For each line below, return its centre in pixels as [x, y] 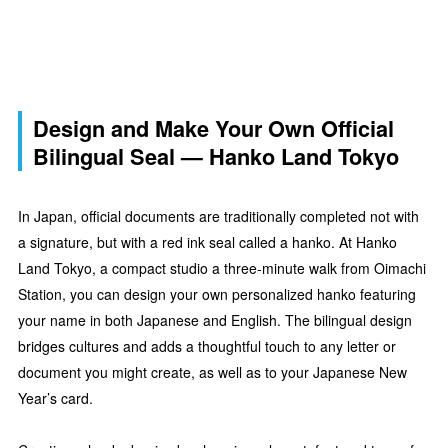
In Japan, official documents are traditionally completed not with [218, 216]
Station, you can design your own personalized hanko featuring [217, 294]
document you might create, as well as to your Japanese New [212, 372]
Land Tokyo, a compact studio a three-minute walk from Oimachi [222, 268]
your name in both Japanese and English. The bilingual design [215, 320]
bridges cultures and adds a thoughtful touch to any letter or [207, 346]
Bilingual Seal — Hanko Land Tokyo [216, 156]
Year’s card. [55, 398]
